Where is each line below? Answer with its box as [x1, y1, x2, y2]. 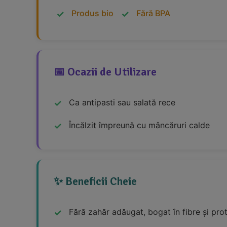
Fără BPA [136, 8, 170, 19]
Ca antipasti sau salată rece [69, 97, 175, 108]
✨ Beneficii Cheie [54, 174, 137, 188]
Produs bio [71, 8, 113, 19]
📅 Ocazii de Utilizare [54, 65, 157, 79]
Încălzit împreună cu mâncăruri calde [69, 120, 210, 131]
